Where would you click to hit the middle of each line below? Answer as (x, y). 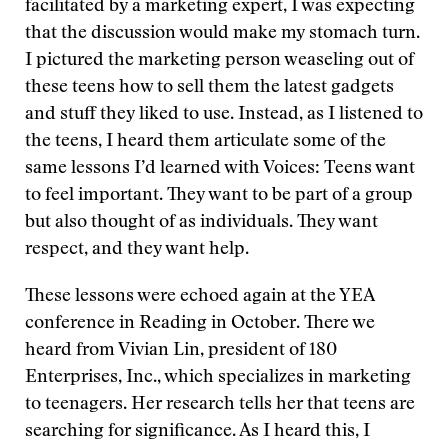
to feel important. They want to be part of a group (219, 196)
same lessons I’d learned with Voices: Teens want (220, 169)
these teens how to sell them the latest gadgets (209, 88)
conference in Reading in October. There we (200, 324)
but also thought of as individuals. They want (201, 223)
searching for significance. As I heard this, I (197, 432)
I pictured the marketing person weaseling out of (219, 61)
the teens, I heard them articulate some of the (205, 142)
